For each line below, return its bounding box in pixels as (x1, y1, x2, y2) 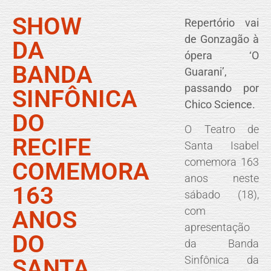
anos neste (184, 172, 260, 185)
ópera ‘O (184, 48, 260, 62)
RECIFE (12, 132, 91, 162)
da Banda (184, 237, 260, 250)
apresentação (184, 221, 250, 234)
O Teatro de (184, 123, 260, 136)
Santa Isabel (184, 139, 260, 152)
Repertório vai (184, 16, 260, 29)
